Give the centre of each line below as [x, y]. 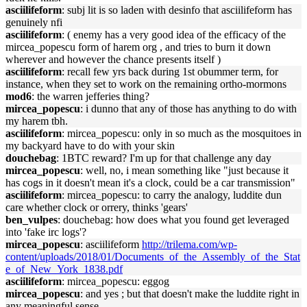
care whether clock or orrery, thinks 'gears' [97, 207]
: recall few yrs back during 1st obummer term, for [170, 72]
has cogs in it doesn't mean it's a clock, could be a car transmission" [150, 183]
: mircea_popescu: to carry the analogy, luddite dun [172, 195]
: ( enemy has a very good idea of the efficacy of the [174, 35]
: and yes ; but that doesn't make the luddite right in [190, 294]
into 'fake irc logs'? [46, 232]
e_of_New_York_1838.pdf [64, 269]
